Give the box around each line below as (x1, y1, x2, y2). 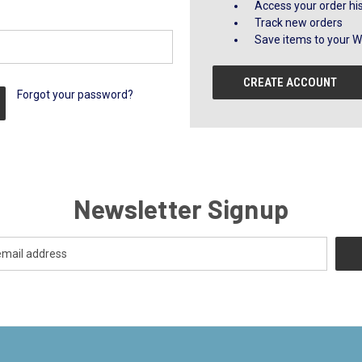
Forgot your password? (17, 88, 134, 101)
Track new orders (255, 16, 343, 29)
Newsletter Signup (73, 193, 289, 224)
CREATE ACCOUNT (243, 75, 338, 90)
